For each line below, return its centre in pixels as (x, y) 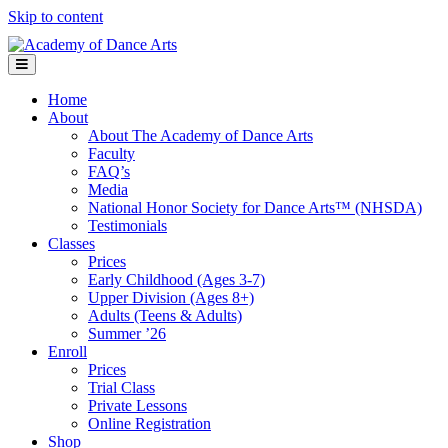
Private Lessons (137, 405)
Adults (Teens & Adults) (165, 315)
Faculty (111, 153)
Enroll (67, 351)
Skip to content (55, 16)
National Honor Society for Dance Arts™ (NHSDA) (255, 207)
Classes (71, 243)
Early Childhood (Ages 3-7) (176, 279)
